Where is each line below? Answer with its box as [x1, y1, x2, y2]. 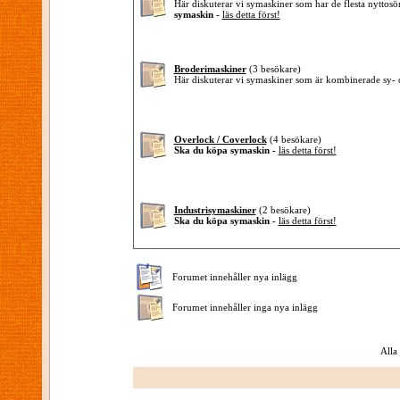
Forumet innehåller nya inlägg [166, 271, 297, 282]
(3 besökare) [248, 63, 301, 74]
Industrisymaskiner [173, 204, 256, 215]
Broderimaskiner [173, 63, 246, 74]
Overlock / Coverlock [173, 134, 267, 145]
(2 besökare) [258, 204, 311, 215]
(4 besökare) [269, 134, 321, 145]
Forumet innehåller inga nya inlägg [166, 302, 318, 312]
